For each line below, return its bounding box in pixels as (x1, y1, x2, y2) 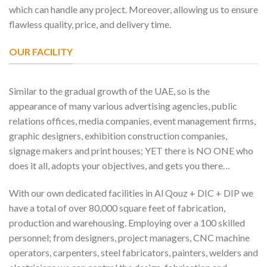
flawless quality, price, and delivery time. (9, 18, 171, 30)
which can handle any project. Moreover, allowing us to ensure (9, 3, 258, 15)
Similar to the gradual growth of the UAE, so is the (9, 85, 210, 97)
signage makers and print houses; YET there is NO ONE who (9, 145, 253, 157)
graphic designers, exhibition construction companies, (9, 130, 227, 142)
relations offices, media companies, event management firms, (9, 115, 256, 127)
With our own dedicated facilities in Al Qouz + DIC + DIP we (9, 187, 253, 198)
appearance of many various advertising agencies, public (9, 100, 237, 112)
